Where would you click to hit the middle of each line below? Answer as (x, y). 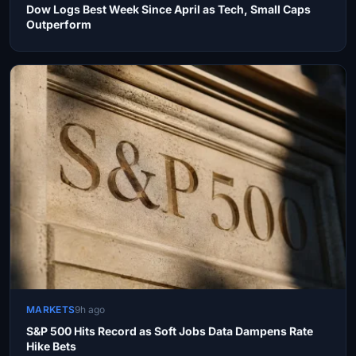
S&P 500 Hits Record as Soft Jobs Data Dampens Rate (170, 331)
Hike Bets (51, 346)
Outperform (59, 25)
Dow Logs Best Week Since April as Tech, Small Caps (168, 10)
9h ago (90, 310)
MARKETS (51, 310)
